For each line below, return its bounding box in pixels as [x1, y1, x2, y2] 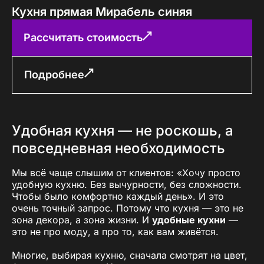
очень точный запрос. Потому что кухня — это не [12, 202, 243, 214]
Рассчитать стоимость [24, 31, 143, 44]
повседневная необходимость [12, 139, 225, 157]
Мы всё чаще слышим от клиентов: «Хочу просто [12, 166, 240, 179]
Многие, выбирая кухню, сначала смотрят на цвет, [12, 249, 247, 261]
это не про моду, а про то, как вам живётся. [12, 225, 219, 237]
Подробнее [24, 68, 84, 81]
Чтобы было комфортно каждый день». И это [12, 190, 224, 202]
